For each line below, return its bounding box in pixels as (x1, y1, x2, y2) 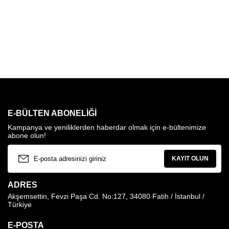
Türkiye (8, 200, 32, 209)
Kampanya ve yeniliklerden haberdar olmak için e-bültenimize (8, 123, 206, 131)
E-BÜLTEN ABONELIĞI (8, 108, 97, 118)
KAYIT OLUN (172, 155, 209, 163)
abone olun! (8, 131, 46, 140)
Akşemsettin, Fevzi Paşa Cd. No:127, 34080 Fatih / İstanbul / (8, 192, 204, 200)
